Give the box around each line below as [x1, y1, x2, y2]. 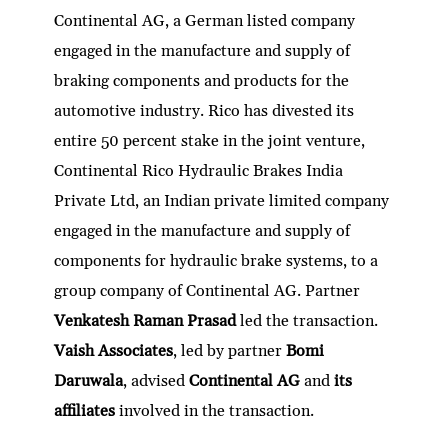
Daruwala [54, 370, 124, 391]
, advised [123, 370, 190, 391]
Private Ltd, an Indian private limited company [54, 190, 390, 211]
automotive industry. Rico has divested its [54, 100, 355, 121]
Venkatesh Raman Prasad [54, 310, 241, 331]
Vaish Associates [54, 340, 174, 361]
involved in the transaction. [119, 400, 315, 421]
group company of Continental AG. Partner [54, 280, 361, 301]
